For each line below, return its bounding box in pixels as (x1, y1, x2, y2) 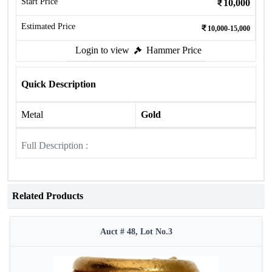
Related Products (12, 191, 83, 201)
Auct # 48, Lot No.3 (100, 227, 172, 236)
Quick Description (21, 79, 96, 89)
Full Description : (21, 140, 88, 151)
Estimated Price (21, 22, 75, 31)
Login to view (75, 45, 129, 55)
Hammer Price (146, 45, 202, 55)
